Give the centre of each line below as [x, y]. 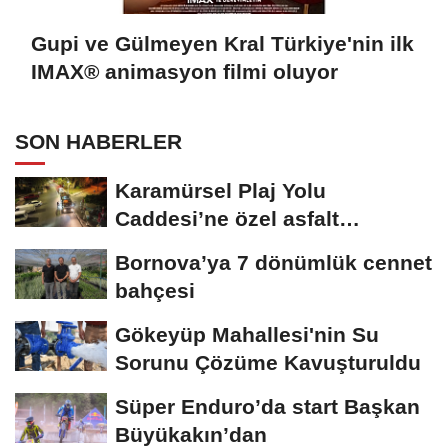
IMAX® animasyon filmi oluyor [184, 71]
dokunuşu [166, 247]
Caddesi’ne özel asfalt [227, 219]
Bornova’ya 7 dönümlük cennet [273, 263]
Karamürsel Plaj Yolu [220, 191]
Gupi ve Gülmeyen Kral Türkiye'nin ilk [222, 43]
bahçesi [155, 291]
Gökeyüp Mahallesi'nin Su [247, 335]
